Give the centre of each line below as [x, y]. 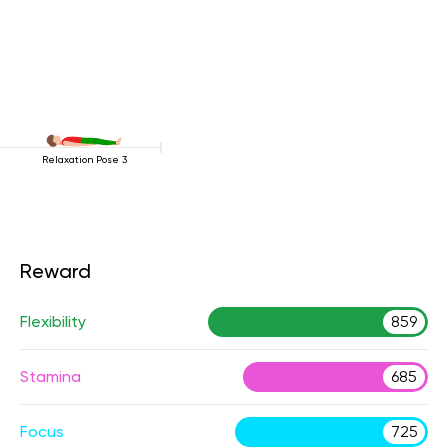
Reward [55, 271]
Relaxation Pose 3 [84, 159]
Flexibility [53, 321]
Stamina [50, 376]
